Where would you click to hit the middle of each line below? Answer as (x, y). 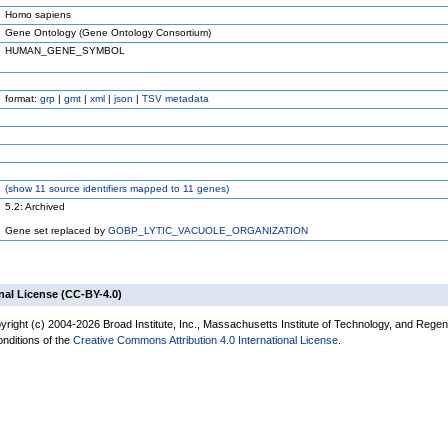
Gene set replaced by (56, 230)
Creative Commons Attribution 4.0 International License (205, 340)
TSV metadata (175, 98)
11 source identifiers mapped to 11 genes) (130, 188)
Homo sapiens (38, 14)
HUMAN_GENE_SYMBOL (65, 50)
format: (22, 98)
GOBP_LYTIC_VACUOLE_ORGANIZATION (208, 230)
